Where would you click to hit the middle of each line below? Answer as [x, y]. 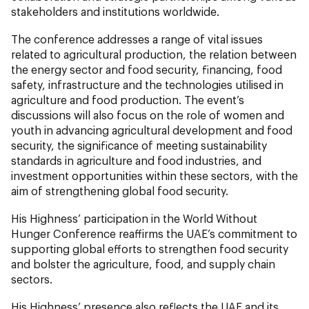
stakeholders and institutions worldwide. [115, 12]
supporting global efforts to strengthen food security [150, 249]
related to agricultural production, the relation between [154, 54]
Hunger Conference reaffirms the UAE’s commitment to [154, 234]
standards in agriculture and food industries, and [136, 161]
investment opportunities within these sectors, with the [154, 176]
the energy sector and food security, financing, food [147, 70]
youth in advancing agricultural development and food [152, 130]
